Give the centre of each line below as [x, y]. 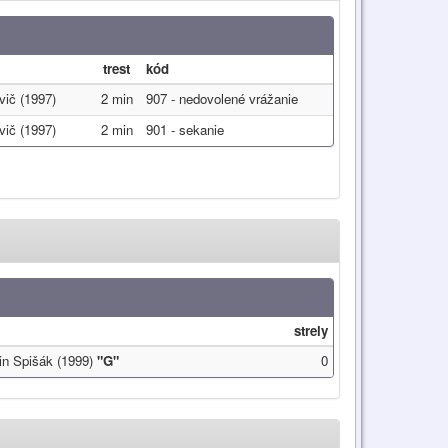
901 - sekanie [185, 129]
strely [311, 330]
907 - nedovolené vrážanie [222, 98]
